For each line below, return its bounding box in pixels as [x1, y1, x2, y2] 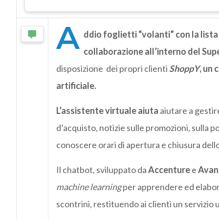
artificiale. [56, 80, 96, 91]
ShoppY [169, 63, 199, 74]
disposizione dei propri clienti [56, 63, 169, 74]
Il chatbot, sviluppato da [56, 164, 148, 175]
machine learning [56, 181, 121, 193]
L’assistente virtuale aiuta [56, 105, 160, 116]
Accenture [148, 164, 190, 175]
